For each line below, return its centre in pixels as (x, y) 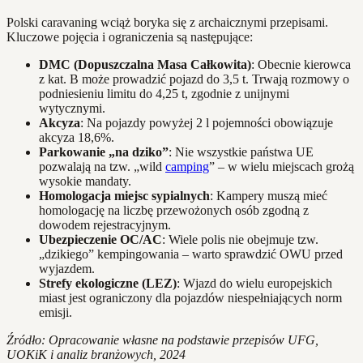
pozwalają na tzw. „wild (102, 166)
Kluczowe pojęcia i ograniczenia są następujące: (130, 36)
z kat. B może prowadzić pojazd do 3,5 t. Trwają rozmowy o (194, 79)
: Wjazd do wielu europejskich (254, 283)
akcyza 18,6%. (77, 137)
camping (187, 166)
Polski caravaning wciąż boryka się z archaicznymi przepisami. (167, 22)
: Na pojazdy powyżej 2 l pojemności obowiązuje (207, 122)
